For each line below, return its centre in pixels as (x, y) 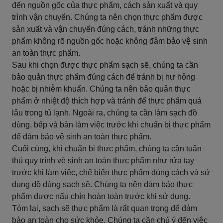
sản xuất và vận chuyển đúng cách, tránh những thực (106, 29)
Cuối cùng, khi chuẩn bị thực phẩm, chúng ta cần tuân (107, 149)
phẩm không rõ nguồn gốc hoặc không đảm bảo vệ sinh (110, 41)
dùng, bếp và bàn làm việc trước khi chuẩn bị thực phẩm (111, 125)
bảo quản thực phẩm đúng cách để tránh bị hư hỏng (104, 77)
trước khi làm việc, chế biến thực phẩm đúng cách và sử (111, 172)
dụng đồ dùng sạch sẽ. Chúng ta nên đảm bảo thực (102, 184)
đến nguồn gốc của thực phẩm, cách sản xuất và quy (105, 5)
